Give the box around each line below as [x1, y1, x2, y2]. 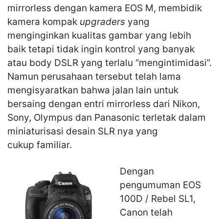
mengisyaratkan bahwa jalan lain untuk [7, 85, 178, 96]
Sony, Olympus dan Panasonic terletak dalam [7, 112, 206, 124]
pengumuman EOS [120, 179, 201, 191]
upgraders [80, 16, 125, 28]
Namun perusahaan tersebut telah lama [7, 71, 181, 83]
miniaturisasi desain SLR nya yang [7, 126, 158, 137]
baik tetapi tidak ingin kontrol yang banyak [7, 44, 195, 55]
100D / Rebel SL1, [120, 193, 196, 205]
